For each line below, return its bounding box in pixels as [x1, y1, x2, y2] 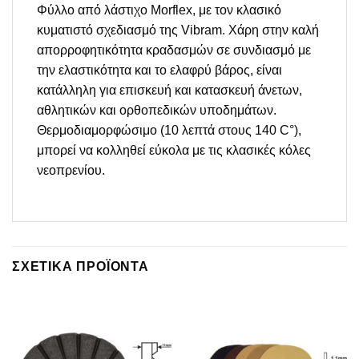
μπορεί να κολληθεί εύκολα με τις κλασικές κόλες [37, 143, 311, 158]
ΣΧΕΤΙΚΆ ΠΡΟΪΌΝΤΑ [12, 259, 149, 273]
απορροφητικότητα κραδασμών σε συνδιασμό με [37, 43, 311, 58]
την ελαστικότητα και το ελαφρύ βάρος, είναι [37, 63, 282, 78]
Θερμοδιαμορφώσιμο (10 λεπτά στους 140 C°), [37, 123, 301, 138]
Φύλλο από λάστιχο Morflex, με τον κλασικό [37, 3, 281, 18]
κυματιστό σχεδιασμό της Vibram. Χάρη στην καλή [37, 23, 319, 38]
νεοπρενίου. [37, 163, 105, 178]
